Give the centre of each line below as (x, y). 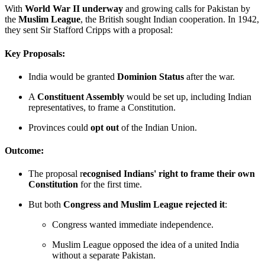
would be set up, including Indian (188, 96)
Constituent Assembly (81, 96)
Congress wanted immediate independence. (133, 225)
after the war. (209, 76)
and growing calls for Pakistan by (187, 9)
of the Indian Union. (158, 127)
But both (46, 205)
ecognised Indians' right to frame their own (169, 174)
